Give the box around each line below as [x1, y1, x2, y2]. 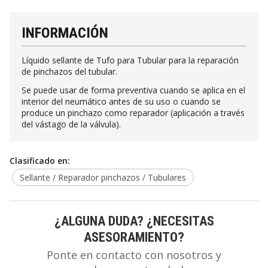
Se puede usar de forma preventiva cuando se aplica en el [22, 84, 245, 96]
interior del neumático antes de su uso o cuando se [22, 95, 221, 107]
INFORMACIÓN [22, 24, 108, 42]
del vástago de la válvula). [22, 118, 121, 130]
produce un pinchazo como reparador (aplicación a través [22, 106, 245, 118]
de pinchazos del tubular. [22, 65, 117, 77]
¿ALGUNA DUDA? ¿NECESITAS [54, 212, 214, 229]
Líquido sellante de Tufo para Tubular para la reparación [22, 54, 239, 66]
